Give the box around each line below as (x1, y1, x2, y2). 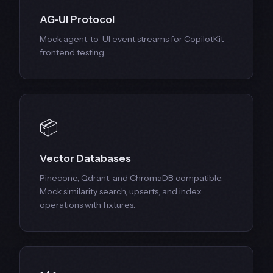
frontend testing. (40, 47, 106, 58)
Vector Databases (40, 152, 131, 165)
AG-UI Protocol (40, 13, 115, 26)
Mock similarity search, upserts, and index (40, 186, 202, 197)
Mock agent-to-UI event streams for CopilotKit (40, 34, 224, 45)
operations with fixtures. (40, 199, 135, 211)
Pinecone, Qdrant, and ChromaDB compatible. (40, 172, 223, 184)
